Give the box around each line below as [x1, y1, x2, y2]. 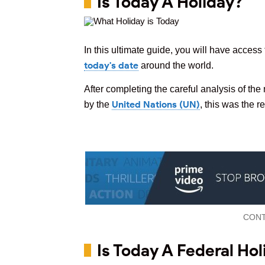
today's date [84, 60, 138, 71]
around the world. [138, 60, 214, 70]
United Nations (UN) [112, 99, 200, 110]
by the [84, 99, 112, 109]
